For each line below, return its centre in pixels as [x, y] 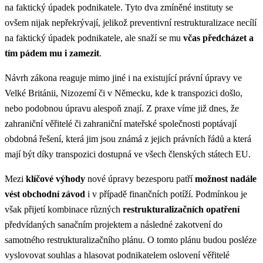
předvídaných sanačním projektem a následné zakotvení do [114, 224]
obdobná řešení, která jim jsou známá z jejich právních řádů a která [128, 139]
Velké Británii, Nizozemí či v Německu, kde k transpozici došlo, [124, 93]
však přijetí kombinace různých [64, 209]
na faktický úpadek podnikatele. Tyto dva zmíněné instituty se [119, 7]
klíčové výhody [55, 178]
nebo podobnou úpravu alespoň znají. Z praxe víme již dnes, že [122, 108]
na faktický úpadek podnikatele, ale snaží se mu [94, 38]
